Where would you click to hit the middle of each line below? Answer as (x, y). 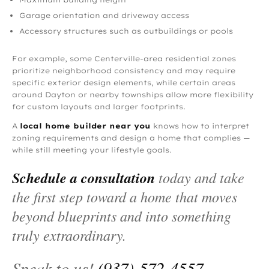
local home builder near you (85, 126)
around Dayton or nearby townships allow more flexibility (133, 95)
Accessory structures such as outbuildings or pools (126, 31)
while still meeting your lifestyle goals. (92, 150)
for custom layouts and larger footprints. (99, 107)
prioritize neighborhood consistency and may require (124, 71)
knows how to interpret (201, 126)
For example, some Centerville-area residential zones (124, 59)
